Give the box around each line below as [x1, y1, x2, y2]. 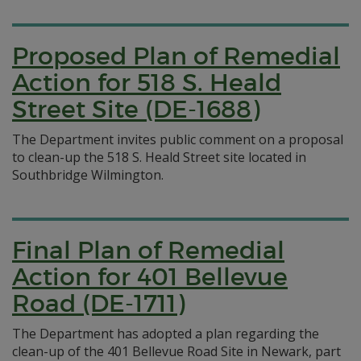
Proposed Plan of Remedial [12, 41, 340, 71]
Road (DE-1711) [12, 288, 185, 318]
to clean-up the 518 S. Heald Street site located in [12, 148, 306, 166]
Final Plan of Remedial [12, 235, 284, 265]
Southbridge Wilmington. [12, 166, 164, 184]
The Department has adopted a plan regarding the [12, 325, 319, 342]
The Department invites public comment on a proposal [12, 131, 343, 148]
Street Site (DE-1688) [12, 94, 259, 124]
